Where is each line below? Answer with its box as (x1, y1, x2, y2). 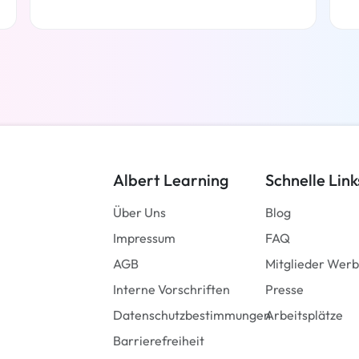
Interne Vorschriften (113, 280, 230, 297)
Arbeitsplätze (265, 306, 343, 323)
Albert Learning (113, 169, 229, 190)
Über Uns (113, 204, 166, 220)
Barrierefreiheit (113, 332, 204, 349)
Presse (265, 280, 304, 297)
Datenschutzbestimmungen (113, 306, 271, 323)
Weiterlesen (137, 45, 208, 62)
